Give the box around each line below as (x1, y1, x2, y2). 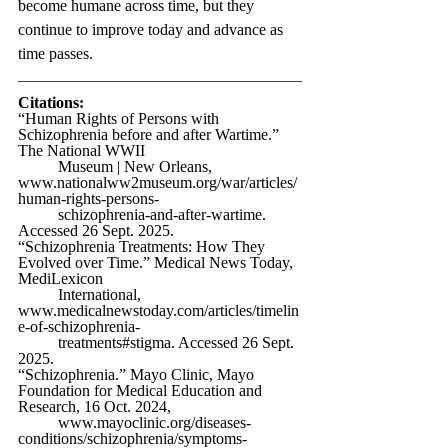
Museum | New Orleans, (58, 157, 216, 175)
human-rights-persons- (18, 189, 159, 207)
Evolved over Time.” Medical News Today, (18, 253, 297, 271)
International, (58, 285, 145, 303)
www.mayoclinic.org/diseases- (58, 413, 251, 431)
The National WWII (18, 141, 149, 159)
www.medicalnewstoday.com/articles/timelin (18, 301, 299, 319)
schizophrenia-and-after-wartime (58, 205, 262, 223)
